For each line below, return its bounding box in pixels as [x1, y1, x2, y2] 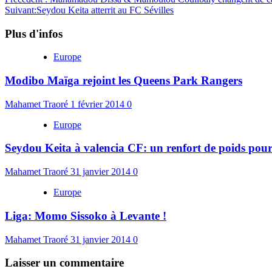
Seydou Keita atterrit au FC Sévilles [36, 4, 174, 15]
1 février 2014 [70, 98, 127, 109]
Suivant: [5, 4, 36, 15]
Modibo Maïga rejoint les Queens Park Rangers [5, 73, 242, 87]
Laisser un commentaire [5, 256, 124, 270]
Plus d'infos [5, 27, 63, 40]
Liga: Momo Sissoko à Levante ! [5, 209, 166, 222]
